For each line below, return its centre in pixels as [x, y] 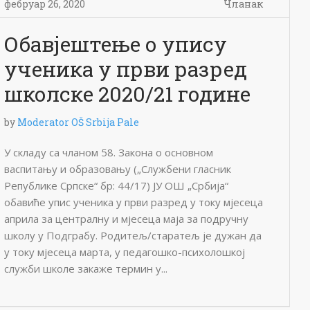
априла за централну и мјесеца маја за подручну [126, 219]
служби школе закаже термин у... [86, 268]
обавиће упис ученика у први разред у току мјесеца [134, 202]
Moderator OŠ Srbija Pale [78, 122]
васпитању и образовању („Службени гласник [118, 169]
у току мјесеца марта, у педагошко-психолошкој [125, 252]
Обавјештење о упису [116, 44]
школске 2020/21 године [127, 94]
